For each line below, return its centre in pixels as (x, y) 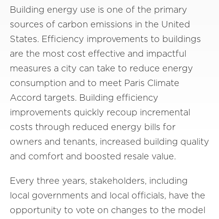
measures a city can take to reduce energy (101, 68)
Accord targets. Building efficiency (84, 98)
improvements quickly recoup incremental (100, 112)
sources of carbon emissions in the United (100, 24)
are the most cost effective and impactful (98, 54)
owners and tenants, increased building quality (109, 142)
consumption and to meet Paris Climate (95, 83)
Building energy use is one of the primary (99, 10)
